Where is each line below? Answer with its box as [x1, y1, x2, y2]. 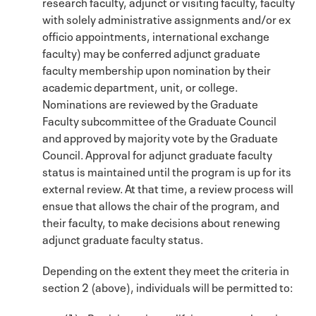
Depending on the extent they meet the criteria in [42, 260, 289, 278]
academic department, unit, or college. [42, 77, 238, 95]
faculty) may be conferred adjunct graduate [42, 43, 260, 61]
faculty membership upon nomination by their [42, 60, 271, 78]
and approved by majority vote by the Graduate [42, 128, 278, 145]
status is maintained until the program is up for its [42, 162, 291, 179]
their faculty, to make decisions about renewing [42, 212, 280, 230]
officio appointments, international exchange [42, 26, 269, 44]
